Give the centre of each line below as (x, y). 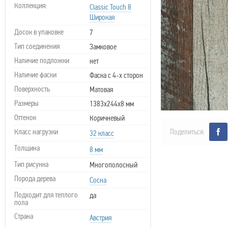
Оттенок (25, 118)
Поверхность (32, 89)
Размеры (26, 103)
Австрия (101, 218)
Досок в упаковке (39, 32)
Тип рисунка (31, 164)
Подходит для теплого (46, 195)
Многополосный (113, 165)
